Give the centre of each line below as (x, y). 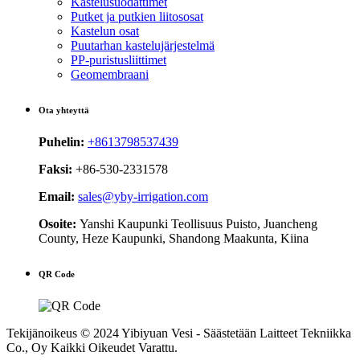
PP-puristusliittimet (119, 59)
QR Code (57, 274)
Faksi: (57, 169)
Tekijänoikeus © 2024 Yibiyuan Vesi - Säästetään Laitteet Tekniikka (179, 333)
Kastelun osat (105, 31)
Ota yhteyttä (64, 110)
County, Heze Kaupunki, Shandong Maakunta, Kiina (174, 238)
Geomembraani (110, 74)
